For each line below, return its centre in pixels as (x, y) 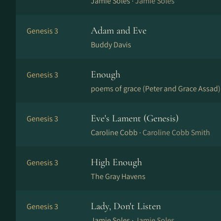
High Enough (116, 162)
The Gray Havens (118, 176)
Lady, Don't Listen (126, 206)
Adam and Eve (119, 31)
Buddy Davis (111, 45)
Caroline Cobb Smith (176, 132)
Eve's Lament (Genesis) (135, 118)
